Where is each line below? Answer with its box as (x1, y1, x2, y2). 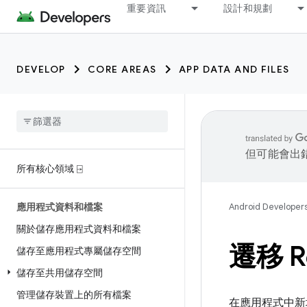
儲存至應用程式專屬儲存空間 (16, 245, 141, 257)
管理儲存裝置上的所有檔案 (16, 288, 132, 301)
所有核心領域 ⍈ (16, 162, 82, 175)
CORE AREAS (87, 63, 157, 75)
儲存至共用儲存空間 (16, 267, 103, 279)
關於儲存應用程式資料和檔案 (16, 223, 141, 235)
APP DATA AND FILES (178, 63, 290, 75)
